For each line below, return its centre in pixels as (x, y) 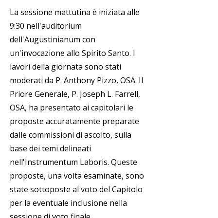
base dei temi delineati (50, 148)
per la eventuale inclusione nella (68, 203)
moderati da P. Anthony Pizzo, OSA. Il (76, 80)
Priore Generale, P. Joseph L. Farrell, (75, 94)
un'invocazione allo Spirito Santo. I (73, 53)
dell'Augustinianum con (53, 39)
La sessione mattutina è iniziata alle (75, 12)
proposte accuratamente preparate (74, 121)
